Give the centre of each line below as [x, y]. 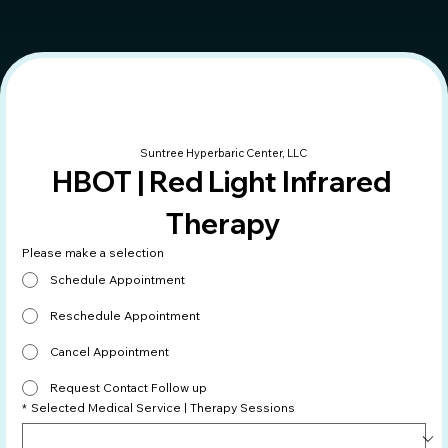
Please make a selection [93, 252]
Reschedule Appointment [125, 315]
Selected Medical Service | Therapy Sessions [163, 407]
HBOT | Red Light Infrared [221, 181]
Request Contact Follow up [128, 387]
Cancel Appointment [109, 351]
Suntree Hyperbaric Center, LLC [224, 152]
